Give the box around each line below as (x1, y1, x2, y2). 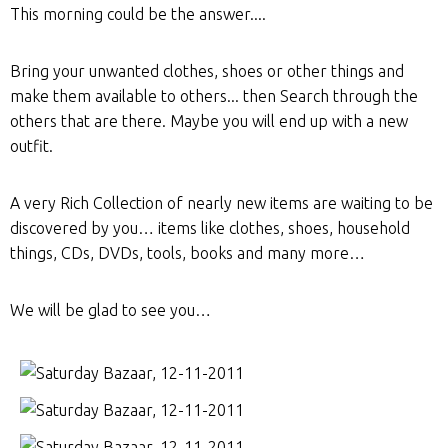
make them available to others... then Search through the (10, 87, 418, 105)
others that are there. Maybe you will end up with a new (10, 112, 408, 130)
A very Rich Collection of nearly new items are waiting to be (10, 194, 433, 212)
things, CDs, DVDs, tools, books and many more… (10, 244, 365, 262)
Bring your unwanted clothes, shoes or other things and (10, 62, 404, 80)
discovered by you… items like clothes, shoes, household (10, 219, 410, 237)
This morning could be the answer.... (10, 5, 266, 23)
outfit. (10, 137, 53, 155)
